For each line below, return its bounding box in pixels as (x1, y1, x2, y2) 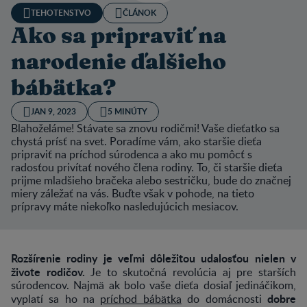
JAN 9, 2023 (31, 105, 76, 117)
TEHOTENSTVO (31, 6, 91, 19)
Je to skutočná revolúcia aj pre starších (84, 264, 296, 280)
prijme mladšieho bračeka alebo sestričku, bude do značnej (11, 172, 291, 188)
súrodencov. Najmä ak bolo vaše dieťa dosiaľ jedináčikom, (11, 277, 296, 293)
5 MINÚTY (108, 105, 147, 117)
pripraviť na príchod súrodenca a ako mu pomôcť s (11, 146, 252, 162)
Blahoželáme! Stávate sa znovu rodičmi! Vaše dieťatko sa (11, 120, 280, 136)
